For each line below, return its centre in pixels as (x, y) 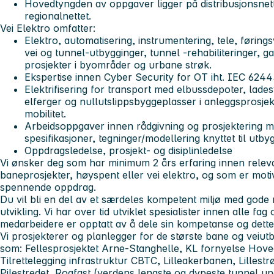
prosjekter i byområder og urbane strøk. (118, 65)
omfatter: (73, 28)
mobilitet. (45, 113)
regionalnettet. (58, 16)
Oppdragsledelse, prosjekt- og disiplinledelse (128, 150)
